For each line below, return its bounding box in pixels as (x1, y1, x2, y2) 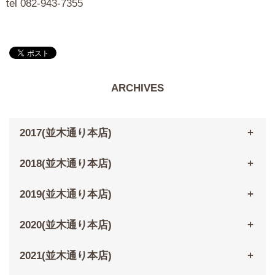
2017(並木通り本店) (19, 127, 112, 139)
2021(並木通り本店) (19, 250, 112, 262)
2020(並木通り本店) (19, 219, 112, 231)
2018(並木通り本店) (19, 158, 112, 170)
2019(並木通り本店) (19, 188, 112, 201)
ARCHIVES (111, 82, 164, 95)
